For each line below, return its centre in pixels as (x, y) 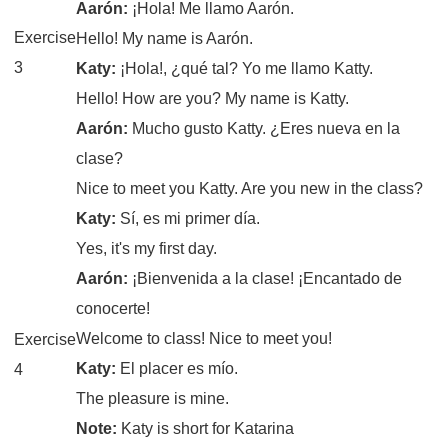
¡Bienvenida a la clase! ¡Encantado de (267, 278)
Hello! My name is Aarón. (165, 38)
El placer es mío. (179, 368)
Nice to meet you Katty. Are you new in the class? (250, 188)
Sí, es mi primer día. (190, 218)
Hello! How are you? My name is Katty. (213, 98)
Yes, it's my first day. (147, 248)
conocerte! (113, 308)
